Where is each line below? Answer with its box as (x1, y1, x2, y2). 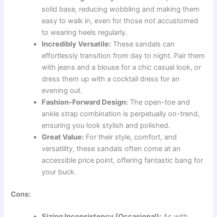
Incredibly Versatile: (42, 40, 111, 49)
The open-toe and (128, 98, 190, 107)
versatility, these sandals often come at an (42, 144, 181, 154)
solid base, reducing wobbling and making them (42, 5, 200, 14)
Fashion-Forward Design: (42, 98, 128, 107)
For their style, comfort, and (84, 133, 177, 142)
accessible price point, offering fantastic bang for (42, 156, 203, 165)
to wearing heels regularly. (42, 28, 128, 37)
